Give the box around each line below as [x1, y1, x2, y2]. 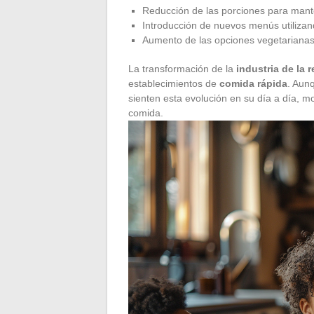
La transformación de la [128, 62, 236, 74]
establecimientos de [128, 77, 219, 89]
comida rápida [219, 77, 287, 89]
